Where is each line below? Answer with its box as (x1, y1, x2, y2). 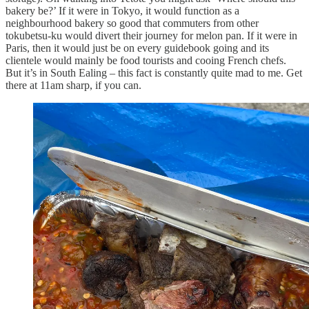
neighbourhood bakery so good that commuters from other (6, 17, 259, 29)
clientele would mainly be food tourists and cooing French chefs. (6, 54, 286, 66)
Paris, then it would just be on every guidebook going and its (6, 41, 269, 54)
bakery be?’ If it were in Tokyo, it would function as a (6, 4, 239, 17)
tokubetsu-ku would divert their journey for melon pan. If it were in (6, 29, 297, 41)
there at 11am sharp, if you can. (6, 79, 144, 91)
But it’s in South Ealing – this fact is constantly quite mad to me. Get (6, 66, 302, 79)
